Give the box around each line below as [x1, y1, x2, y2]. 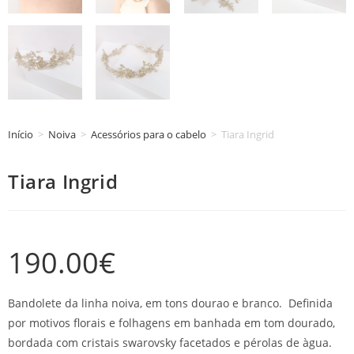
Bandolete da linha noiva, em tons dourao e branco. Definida [8, 295, 333, 311]
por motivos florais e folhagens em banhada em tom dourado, [8, 314, 335, 330]
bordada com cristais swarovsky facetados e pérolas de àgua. [8, 334, 332, 350]
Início [8, 126, 33, 141]
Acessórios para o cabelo [91, 126, 206, 141]
